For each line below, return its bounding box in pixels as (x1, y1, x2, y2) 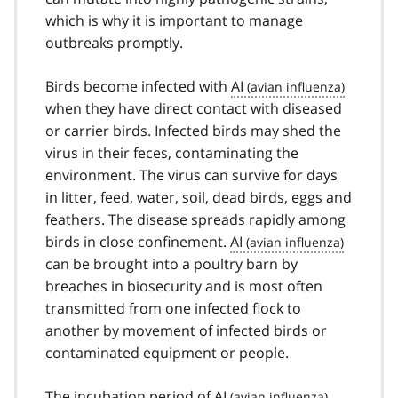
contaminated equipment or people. (45, 342, 289, 362)
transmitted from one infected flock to (45, 298, 301, 318)
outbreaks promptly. (45, 32, 183, 52)
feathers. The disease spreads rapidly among (45, 209, 346, 229)
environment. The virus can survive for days (45, 164, 338, 185)
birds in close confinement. (45, 231, 230, 251)
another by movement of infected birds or (45, 320, 327, 340)
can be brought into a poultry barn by (45, 253, 298, 274)
